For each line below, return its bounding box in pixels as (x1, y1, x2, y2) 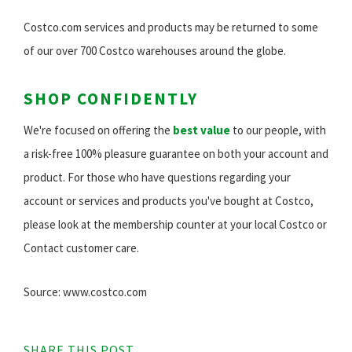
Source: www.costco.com (24, 284, 147, 300)
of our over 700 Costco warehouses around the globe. (24, 43, 286, 59)
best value (173, 123, 230, 138)
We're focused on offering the (24, 123, 173, 138)
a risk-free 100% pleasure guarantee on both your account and (24, 146, 328, 162)
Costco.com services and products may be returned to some (24, 20, 318, 35)
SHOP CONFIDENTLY (24, 88, 198, 110)
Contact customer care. (24, 240, 139, 256)
